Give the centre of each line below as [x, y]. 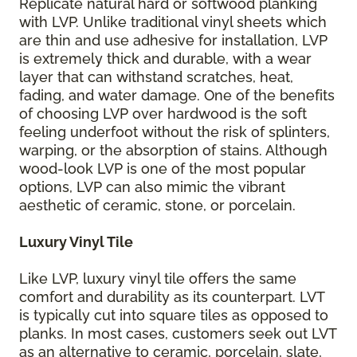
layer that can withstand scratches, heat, [156, 76]
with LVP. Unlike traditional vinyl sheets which [173, 22]
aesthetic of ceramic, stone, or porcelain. [157, 205]
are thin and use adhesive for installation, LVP [173, 40]
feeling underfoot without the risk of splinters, [175, 131]
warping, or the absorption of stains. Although [173, 150]
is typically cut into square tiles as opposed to [174, 315]
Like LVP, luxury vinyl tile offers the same [158, 278]
